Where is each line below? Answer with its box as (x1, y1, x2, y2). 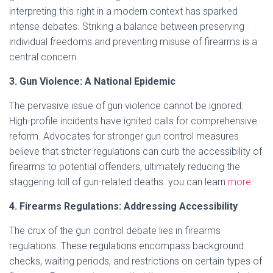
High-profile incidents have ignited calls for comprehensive (9, 115, 257, 127)
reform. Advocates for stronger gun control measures (9, 130, 239, 142)
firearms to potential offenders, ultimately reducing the (9, 161, 240, 172)
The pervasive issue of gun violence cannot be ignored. (9, 100, 244, 112)
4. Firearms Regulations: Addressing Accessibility (9, 200, 238, 212)
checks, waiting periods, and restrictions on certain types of (9, 255, 262, 267)
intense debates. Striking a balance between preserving (9, 21, 244, 32)
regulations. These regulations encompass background (9, 240, 244, 252)
